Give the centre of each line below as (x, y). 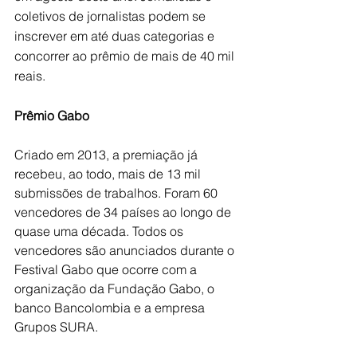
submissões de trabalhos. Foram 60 (118, 192)
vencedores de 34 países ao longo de (124, 212)
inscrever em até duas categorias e (116, 35)
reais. (31, 75)
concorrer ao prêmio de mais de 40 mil (126, 55)
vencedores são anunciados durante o (126, 250)
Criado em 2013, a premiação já (108, 154)
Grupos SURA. (59, 326)
